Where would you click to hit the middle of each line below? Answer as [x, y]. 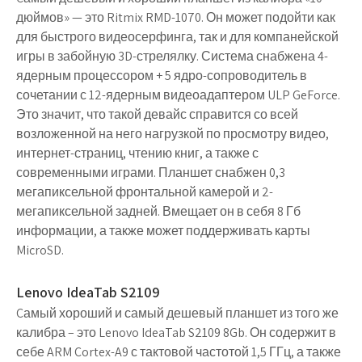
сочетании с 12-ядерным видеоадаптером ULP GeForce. [178, 95]
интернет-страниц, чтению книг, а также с [137, 153]
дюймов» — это [61, 17]
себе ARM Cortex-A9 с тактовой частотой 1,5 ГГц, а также [179, 352]
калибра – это [57, 333]
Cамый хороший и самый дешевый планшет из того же [177, 313]
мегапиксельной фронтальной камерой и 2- [145, 192]
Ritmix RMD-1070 [154, 17]
